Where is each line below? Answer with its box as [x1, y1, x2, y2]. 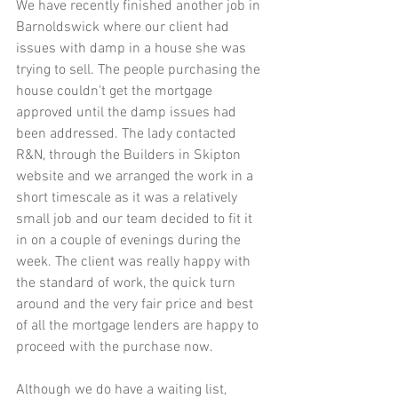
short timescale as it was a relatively [16, 189, 241, 207]
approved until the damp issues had [16, 104, 240, 122]
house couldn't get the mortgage [16, 83, 216, 100]
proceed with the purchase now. [16, 338, 216, 356]
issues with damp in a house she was [16, 40, 250, 58]
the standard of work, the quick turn [16, 275, 239, 292]
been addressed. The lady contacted [16, 125, 240, 143]
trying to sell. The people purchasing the [16, 61, 264, 79]
